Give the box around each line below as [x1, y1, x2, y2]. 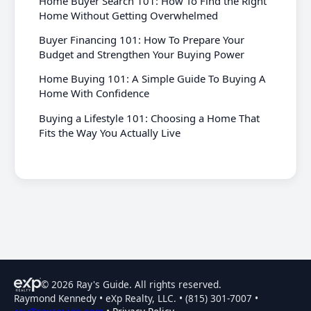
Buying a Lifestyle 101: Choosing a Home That [39, 110, 260, 125]
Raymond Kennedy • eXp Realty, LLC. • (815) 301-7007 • [14, 291, 258, 305]
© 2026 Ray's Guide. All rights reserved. [40, 278, 221, 291]
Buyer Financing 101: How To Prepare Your [39, 32, 245, 47]
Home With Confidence [39, 86, 150, 101]
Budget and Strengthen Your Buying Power [39, 47, 245, 61]
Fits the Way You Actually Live [39, 125, 181, 140]
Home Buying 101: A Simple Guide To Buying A [39, 72, 267, 86]
